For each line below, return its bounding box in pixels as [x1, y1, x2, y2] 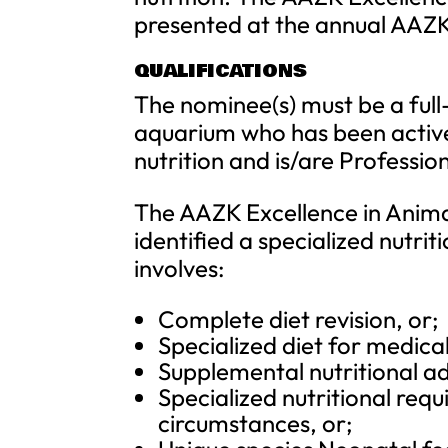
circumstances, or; [158, 408, 353, 438]
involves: [134, 253, 226, 283]
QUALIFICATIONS [134, 57, 308, 85]
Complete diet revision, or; [158, 304, 439, 334]
